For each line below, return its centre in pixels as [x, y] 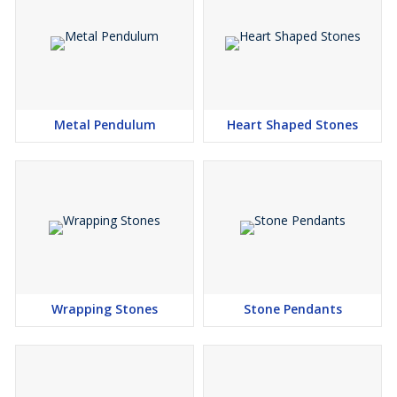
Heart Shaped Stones [292, 125]
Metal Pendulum [105, 125]
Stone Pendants [292, 309]
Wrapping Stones [105, 309]
